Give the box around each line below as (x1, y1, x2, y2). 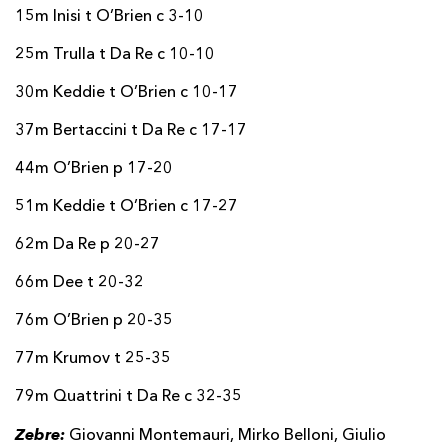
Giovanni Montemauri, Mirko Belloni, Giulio (69, 427, 386, 444)
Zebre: (15, 424, 69, 444)
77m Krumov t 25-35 (15, 350, 171, 367)
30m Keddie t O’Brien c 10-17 (15, 84, 238, 101)
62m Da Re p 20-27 (15, 236, 160, 253)
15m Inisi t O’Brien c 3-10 (15, 8, 204, 25)
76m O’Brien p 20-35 (15, 312, 173, 329)
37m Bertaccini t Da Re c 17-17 (15, 122, 247, 139)
